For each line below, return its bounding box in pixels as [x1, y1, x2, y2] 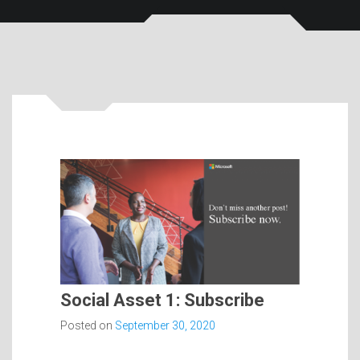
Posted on [60, 318, 115, 332]
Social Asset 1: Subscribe [60, 289, 264, 310]
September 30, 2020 [115, 318, 215, 332]
